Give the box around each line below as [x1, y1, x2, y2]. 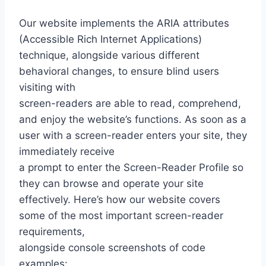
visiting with [19, 81, 75, 94]
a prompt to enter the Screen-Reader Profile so [19, 161, 243, 174]
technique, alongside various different [19, 49, 199, 62]
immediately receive [19, 145, 115, 158]
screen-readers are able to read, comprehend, [19, 97, 241, 110]
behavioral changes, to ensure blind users [19, 65, 219, 78]
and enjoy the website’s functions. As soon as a [19, 113, 246, 126]
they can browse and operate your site [19, 178, 204, 190]
